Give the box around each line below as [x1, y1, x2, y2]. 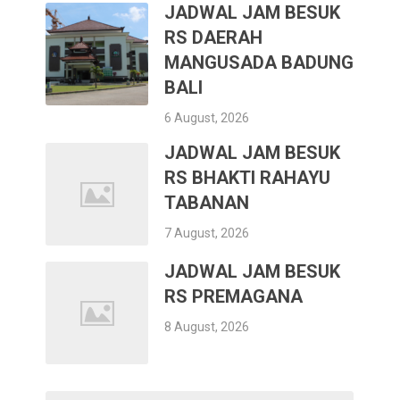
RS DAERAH [164, 26, 263, 48]
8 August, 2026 [164, 319, 250, 334]
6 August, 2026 [164, 110, 250, 125]
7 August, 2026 [164, 225, 250, 240]
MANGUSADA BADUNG [164, 51, 354, 73]
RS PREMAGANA [164, 285, 304, 307]
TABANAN [164, 191, 250, 213]
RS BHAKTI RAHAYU [164, 166, 331, 188]
